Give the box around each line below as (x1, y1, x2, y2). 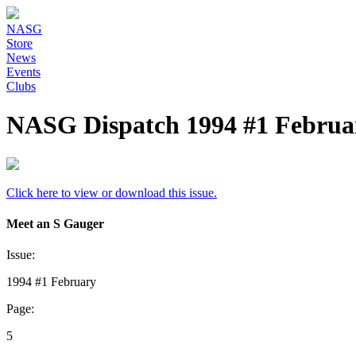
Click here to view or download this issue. (6, 185, 217, 199)
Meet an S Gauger (6, 217, 104, 231)
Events (6, 65, 41, 79)
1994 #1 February (6, 275, 96, 289)
